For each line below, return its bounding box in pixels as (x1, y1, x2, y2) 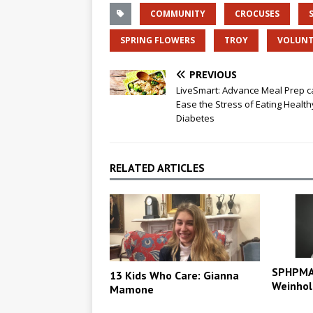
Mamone (110, 282, 154, 296)
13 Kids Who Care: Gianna (110, 268, 239, 282)
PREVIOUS (189, 67, 237, 81)
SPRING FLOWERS (120, 34, 195, 46)
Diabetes (176, 111, 214, 124)
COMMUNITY (150, 7, 205, 20)
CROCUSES (235, 7, 279, 20)
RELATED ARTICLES (110, 160, 205, 175)
